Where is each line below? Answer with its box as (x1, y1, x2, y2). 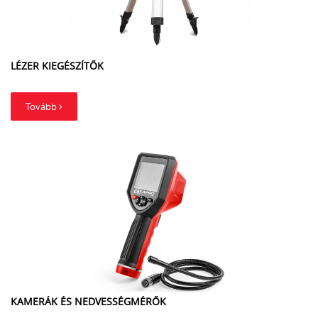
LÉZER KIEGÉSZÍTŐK (11, 59, 104, 72)
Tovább (26, 100, 59, 113)
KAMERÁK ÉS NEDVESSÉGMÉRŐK (11, 295, 166, 308)
